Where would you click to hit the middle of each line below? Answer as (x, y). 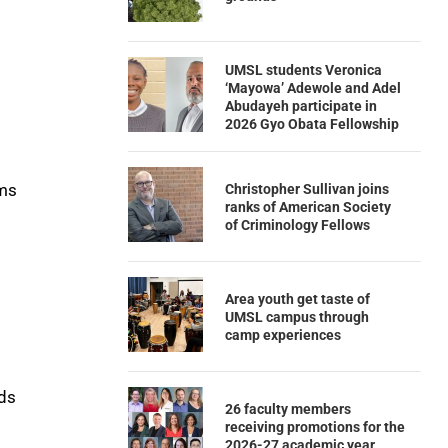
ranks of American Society (307, 206)
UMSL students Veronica (303, 69)
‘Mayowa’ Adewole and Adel (312, 87)
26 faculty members (287, 408)
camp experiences (282, 334)
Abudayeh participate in (300, 105)
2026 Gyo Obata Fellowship (311, 123)
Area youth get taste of (297, 298)
